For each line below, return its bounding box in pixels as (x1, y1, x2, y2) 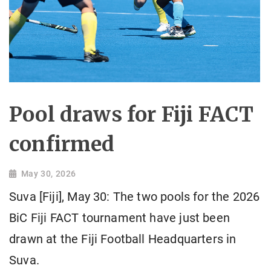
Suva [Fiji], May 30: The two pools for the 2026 (9, 190, 260, 204)
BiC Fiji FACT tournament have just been (9, 211, 230, 226)
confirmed (9, 131, 115, 157)
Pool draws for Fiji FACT (9, 102, 254, 128)
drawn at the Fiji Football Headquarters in (9, 232, 237, 247)
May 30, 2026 (21, 169, 76, 179)
